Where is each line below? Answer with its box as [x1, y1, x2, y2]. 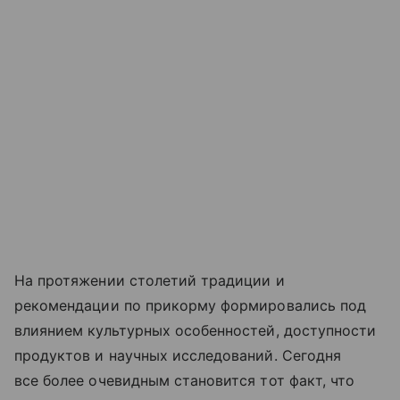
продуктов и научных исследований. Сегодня [14, 346, 341, 365]
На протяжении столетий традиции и [14, 271, 285, 290]
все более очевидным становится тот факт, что [14, 371, 355, 390]
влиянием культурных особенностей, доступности [14, 321, 377, 340]
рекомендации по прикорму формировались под [14, 296, 367, 315]
